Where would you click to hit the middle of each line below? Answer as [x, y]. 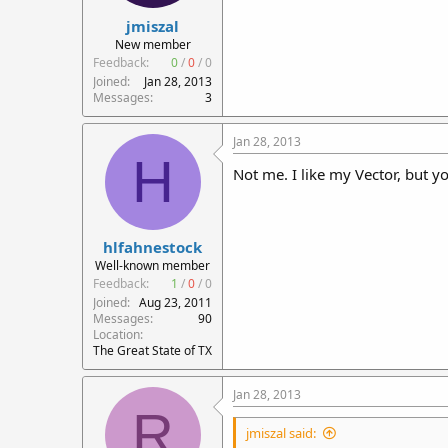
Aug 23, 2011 [175, 302]
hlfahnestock [152, 247]
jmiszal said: [281, 433]
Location [116, 334]
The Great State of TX [152, 350]
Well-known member [152, 265]
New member [152, 44]
